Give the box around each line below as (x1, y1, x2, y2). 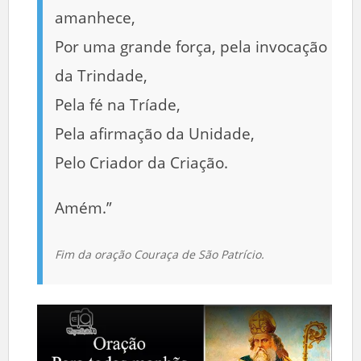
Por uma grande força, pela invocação (55, 35, 327, 57)
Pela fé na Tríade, (55, 93, 180, 115)
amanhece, (55, 6, 135, 28)
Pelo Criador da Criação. (55, 151, 228, 173)
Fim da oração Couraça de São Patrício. (55, 246, 264, 262)
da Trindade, (55, 64, 147, 86)
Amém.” (55, 197, 112, 218)
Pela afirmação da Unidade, (55, 122, 255, 144)
